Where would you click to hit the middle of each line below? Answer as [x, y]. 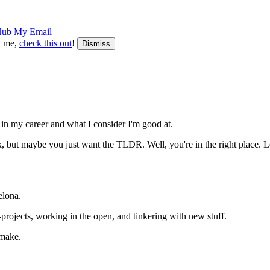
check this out [46, 43]
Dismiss [96, 44]
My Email [33, 32]
